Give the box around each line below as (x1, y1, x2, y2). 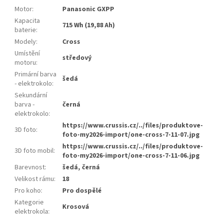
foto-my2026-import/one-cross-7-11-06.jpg (62, 151, 200, 161)
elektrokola (15, 207, 48, 217)
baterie (15, 25, 36, 36)
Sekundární (15, 91, 47, 101)
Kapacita (15, 16, 40, 26)
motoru (15, 58, 36, 68)
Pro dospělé (62, 186, 102, 196)
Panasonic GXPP (62, 4, 114, 15)
